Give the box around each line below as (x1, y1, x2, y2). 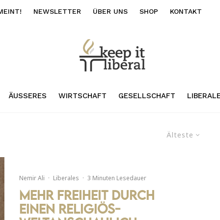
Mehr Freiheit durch (19, 187, 155, 203)
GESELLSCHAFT (118, 91, 175, 100)
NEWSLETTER (33, 7, 81, 15)
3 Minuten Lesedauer (87, 174, 146, 183)
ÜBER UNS (93, 7, 128, 15)
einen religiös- (19, 201, 120, 217)
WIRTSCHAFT (58, 91, 107, 100)
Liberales (53, 174, 79, 183)
